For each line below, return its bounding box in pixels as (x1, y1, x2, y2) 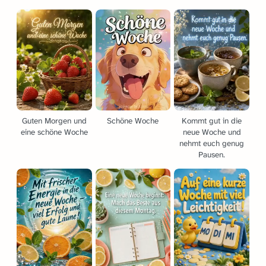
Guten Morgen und (21, 116, 87, 126)
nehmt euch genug (179, 138, 245, 149)
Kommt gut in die (182, 116, 242, 126)
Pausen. (198, 150, 226, 160)
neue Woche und (182, 127, 241, 138)
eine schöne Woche (20, 127, 88, 138)
